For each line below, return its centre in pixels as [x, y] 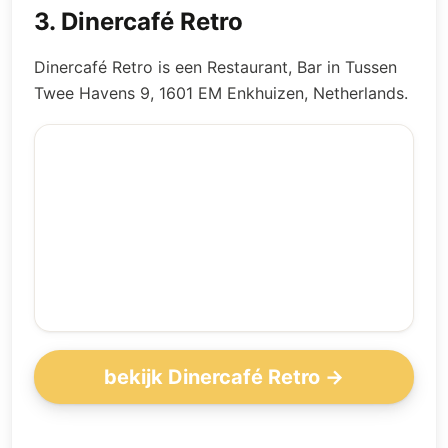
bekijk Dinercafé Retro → [224, 376]
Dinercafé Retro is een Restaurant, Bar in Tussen [215, 67]
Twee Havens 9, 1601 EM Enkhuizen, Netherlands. [221, 93]
